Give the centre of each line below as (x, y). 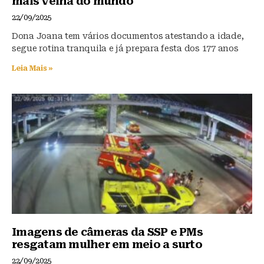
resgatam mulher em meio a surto (107, 244)
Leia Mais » (33, 68)
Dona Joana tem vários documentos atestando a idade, (128, 36)
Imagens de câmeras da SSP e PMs (107, 232)
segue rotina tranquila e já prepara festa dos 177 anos (125, 48)
